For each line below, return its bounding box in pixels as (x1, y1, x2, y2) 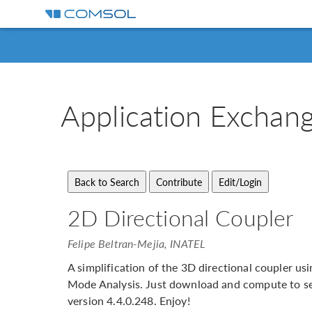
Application (61, 94, 210, 136)
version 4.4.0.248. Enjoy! (68, 292, 190, 309)
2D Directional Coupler (68, 202, 294, 233)
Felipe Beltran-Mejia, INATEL (68, 235, 206, 251)
